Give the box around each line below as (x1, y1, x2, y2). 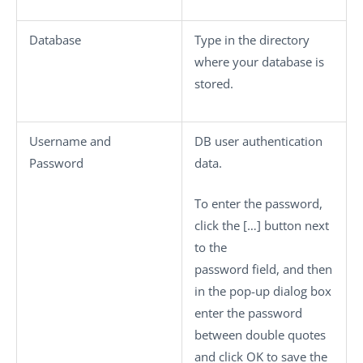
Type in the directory (194, 32, 310, 48)
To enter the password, (194, 194, 322, 211)
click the (194, 216, 243, 233)
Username (29, 133, 87, 149)
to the (194, 238, 227, 255)
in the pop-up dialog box (194, 282, 331, 299)
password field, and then (194, 260, 332, 277)
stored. (194, 75, 233, 92)
